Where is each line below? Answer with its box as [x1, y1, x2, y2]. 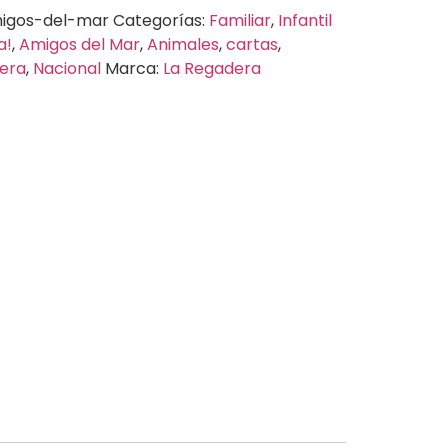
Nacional [32, 56, 101, 80]
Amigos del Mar [18, 32, 140, 56]
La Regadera [162, 56, 261, 80]
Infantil [277, 8, 332, 32]
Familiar [208, 8, 271, 32]
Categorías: [112, 8, 209, 32]
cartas [225, 32, 278, 56]
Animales [146, 32, 219, 56]
